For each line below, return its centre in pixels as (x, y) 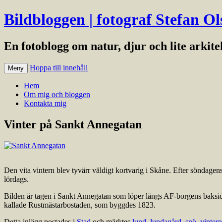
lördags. (16, 179)
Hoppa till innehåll (59, 67)
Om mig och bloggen (57, 94)
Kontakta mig (45, 103)
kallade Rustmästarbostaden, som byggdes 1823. (80, 205)
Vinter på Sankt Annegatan (73, 124)
